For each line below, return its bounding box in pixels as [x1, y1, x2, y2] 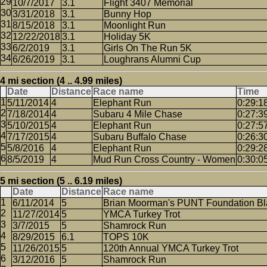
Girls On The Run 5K [104, 43, 192, 53]
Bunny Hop [104, 9, 151, 19]
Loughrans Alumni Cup [104, 54, 201, 64]
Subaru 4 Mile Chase [93, 109, 182, 119]
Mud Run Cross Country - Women [93, 154, 235, 164]
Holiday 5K [104, 32, 151, 42]
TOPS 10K [103, 232, 149, 242]
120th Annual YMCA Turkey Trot [103, 243, 238, 253]
